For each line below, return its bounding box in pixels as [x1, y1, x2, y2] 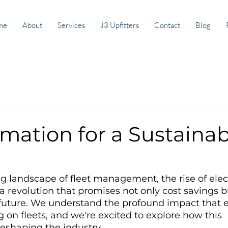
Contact [154, 20, 180, 30]
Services [58, 20, 85, 30]
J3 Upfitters [100, 20, 139, 30]
